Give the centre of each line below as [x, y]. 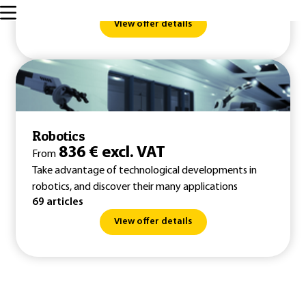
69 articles [58, 202]
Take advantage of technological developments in [144, 171]
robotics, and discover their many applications [135, 187]
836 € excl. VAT [112, 153]
